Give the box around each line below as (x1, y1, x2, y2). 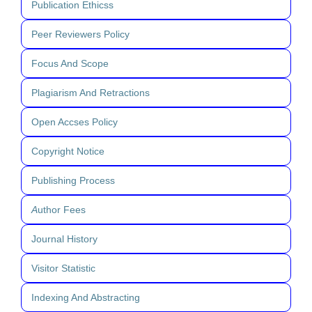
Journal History (31, 233, 97, 245)
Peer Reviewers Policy (31, 29, 130, 40)
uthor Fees (38, 204, 86, 216)
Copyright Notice (31, 146, 104, 157)
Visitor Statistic (31, 263, 95, 274)
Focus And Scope (31, 58, 109, 70)
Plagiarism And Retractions (31, 87, 150, 99)
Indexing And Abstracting (31, 292, 140, 304)
